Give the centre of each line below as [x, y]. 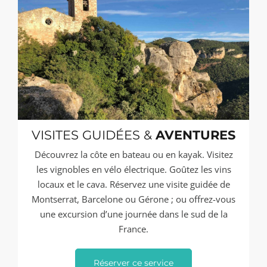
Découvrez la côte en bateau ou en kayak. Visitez [133, 155]
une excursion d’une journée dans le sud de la [133, 214]
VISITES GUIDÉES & [94, 135]
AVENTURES [195, 135]
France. [133, 229]
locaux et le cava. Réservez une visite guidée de [133, 184]
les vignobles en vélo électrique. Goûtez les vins [133, 170]
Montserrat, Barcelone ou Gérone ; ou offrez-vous [133, 199]
